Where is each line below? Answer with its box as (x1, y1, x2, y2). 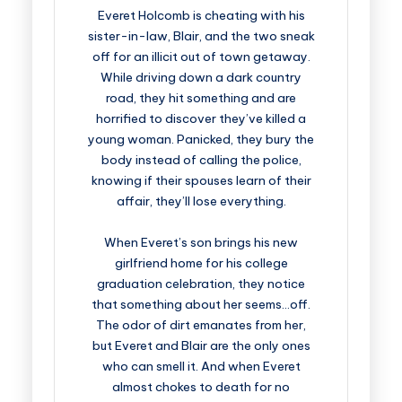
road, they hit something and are (106, 90, 296, 106)
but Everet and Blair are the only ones (92, 337, 310, 354)
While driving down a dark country (100, 69, 301, 85)
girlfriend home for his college (114, 255, 288, 271)
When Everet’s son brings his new (104, 234, 298, 250)
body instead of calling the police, (100, 152, 301, 168)
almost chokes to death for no (112, 379, 290, 395)
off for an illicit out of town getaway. (92, 48, 310, 65)
